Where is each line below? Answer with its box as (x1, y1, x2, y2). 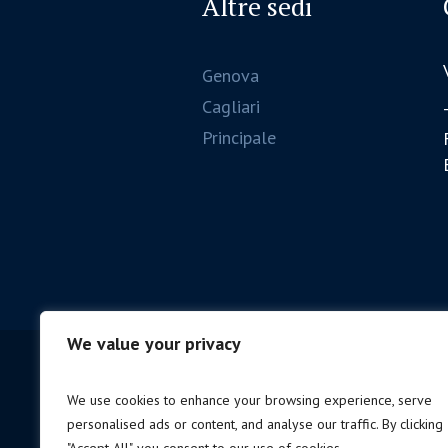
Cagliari (202, 95, 261, 118)
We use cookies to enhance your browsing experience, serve (67, 391, 432, 409)
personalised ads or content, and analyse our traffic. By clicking (67, 415, 443, 433)
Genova (202, 64, 260, 87)
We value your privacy (67, 332, 241, 355)
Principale (202, 126, 277, 149)
